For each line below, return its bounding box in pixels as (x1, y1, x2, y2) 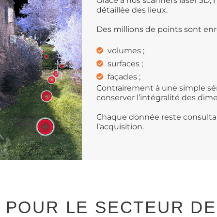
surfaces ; (107, 59, 143, 68)
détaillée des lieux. (96, 5, 168, 15)
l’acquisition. (96, 122, 144, 131)
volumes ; (107, 46, 144, 55)
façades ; (107, 72, 140, 81)
